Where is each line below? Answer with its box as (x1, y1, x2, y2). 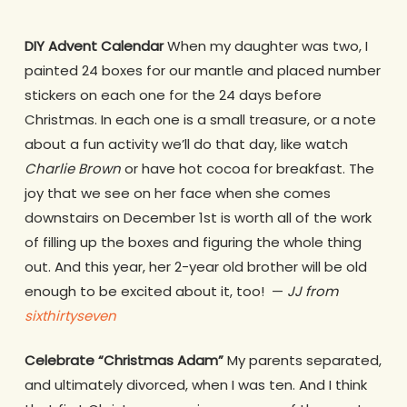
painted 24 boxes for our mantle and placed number (24, 60, 381, 80)
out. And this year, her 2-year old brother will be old (24, 256, 367, 276)
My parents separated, (223, 351, 382, 371)
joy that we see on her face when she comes (24, 183, 331, 203)
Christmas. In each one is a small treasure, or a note (24, 109, 376, 129)
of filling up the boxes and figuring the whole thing (24, 232, 362, 252)
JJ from (286, 281, 338, 301)
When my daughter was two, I (163, 35, 368, 55)
